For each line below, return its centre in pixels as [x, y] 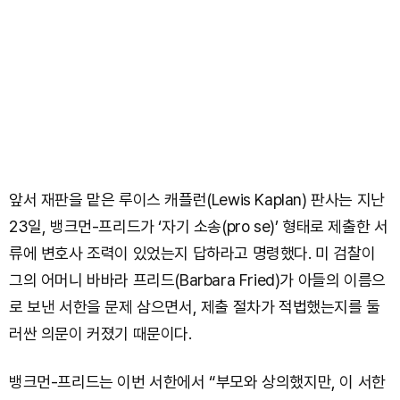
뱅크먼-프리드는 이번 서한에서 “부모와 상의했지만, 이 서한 [197, 382]
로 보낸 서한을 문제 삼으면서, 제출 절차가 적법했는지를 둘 [195, 307]
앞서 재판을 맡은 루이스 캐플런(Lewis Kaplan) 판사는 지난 [197, 200]
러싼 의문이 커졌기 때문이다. [100, 334]
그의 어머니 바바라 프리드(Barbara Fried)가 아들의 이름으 [197, 280]
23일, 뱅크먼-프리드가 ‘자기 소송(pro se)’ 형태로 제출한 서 [199, 227]
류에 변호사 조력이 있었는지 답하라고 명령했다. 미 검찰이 [192, 254]
